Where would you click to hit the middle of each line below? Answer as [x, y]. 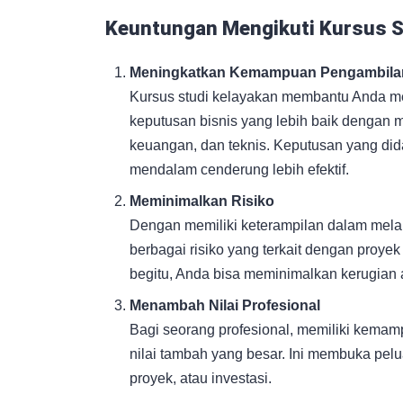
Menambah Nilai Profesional [225, 305]
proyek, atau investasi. [201, 378]
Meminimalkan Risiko [202, 201]
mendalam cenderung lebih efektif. [240, 169]
